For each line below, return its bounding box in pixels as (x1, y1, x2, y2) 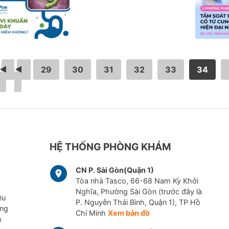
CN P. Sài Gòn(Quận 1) (75, 166, 154, 175)
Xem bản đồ (107, 209, 150, 218)
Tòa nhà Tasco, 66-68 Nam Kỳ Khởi (75, 176, 198, 186)
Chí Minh (75, 209, 108, 218)
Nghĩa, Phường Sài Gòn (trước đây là (75, 187, 202, 196)
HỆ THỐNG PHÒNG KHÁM (49, 141, 171, 153)
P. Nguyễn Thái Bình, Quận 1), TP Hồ (75, 198, 200, 207)
